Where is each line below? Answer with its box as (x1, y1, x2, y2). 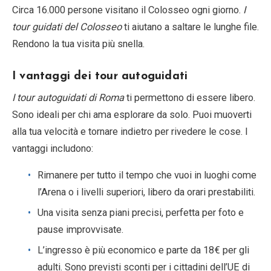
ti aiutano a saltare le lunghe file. (122, 21, 259, 33)
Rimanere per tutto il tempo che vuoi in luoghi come (38, 169, 256, 181)
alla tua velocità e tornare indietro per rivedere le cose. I (12, 125, 248, 137)
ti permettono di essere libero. (124, 91, 255, 103)
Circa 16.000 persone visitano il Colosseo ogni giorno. (12, 4, 243, 16)
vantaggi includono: (12, 142, 93, 154)
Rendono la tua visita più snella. (12, 38, 145, 50)
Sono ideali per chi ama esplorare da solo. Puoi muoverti (12, 108, 252, 120)
